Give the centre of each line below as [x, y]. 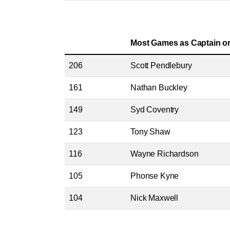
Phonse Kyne [155, 176]
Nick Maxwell [155, 198]
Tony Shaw [150, 132]
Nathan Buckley [159, 88]
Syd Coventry [155, 110]
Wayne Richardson [165, 154]
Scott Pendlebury [161, 65]
